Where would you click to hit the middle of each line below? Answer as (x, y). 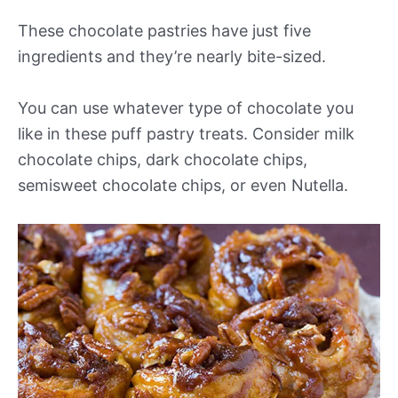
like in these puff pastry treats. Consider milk (186, 133)
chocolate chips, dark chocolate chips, (163, 159)
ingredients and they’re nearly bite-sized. (172, 57)
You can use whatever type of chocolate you (186, 107)
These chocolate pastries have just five (164, 31)
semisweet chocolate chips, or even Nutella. (183, 185)
